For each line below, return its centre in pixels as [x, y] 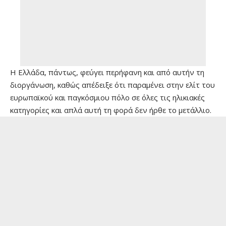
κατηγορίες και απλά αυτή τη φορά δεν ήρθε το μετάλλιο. [111, 110]
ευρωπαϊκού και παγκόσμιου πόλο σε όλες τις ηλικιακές [107, 97]
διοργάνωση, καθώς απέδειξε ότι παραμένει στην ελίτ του [112, 85]
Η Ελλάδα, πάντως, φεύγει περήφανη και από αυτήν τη [107, 72]
